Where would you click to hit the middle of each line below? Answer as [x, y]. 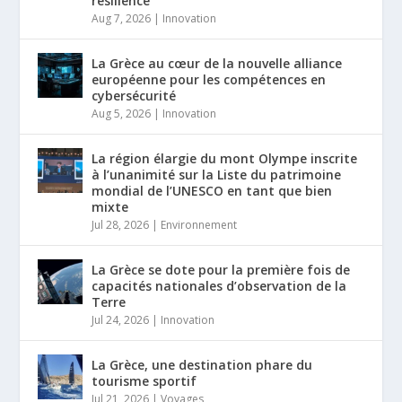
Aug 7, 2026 [122, 18]
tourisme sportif [144, 380]
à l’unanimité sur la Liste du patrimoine [217, 174]
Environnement [199, 224]
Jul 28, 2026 [121, 224]
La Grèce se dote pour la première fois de [221, 269]
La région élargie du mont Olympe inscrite [225, 158]
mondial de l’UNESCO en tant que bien [212, 190]
